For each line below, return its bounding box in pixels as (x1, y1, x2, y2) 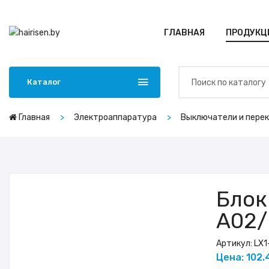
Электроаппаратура (74, 112, 157, 122)
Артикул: (216, 238, 254, 249)
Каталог (27, 77, 61, 86)
